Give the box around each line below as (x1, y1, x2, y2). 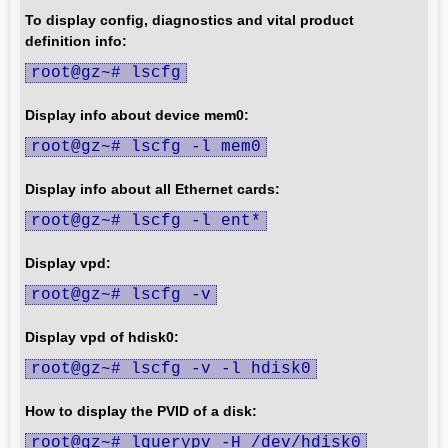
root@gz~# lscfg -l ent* (31, 212, 261, 230)
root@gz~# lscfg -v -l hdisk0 (31, 360, 311, 378)
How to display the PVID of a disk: (25, 403, 257, 419)
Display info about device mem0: (25, 107, 249, 123)
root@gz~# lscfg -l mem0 (31, 138, 261, 156)
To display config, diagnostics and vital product (25, 12, 354, 28)
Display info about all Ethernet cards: (25, 181, 280, 197)
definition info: (25, 33, 127, 49)
